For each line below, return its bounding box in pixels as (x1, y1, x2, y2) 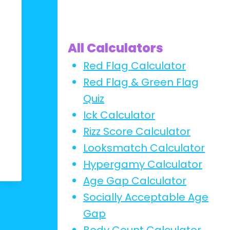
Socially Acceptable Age (83, 190, 208, 204)
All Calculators (68, 40, 163, 56)
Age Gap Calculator (83, 174, 186, 188)
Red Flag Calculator (83, 59, 186, 73)
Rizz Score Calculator (83, 124, 190, 139)
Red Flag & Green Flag (83, 75, 199, 89)
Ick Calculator (83, 108, 155, 122)
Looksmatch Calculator (83, 141, 205, 155)
